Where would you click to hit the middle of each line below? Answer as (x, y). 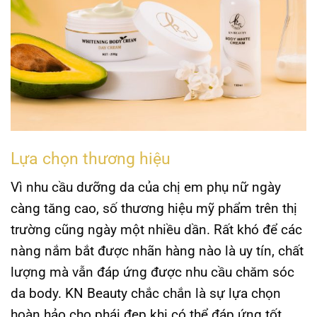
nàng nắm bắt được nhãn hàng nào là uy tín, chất (157, 251)
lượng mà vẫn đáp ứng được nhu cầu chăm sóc (152, 272)
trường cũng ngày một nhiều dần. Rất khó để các (156, 230)
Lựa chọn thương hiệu (91, 158)
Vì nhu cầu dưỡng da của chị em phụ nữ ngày (146, 188)
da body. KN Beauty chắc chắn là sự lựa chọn (146, 294)
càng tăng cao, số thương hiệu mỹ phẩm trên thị (154, 209)
